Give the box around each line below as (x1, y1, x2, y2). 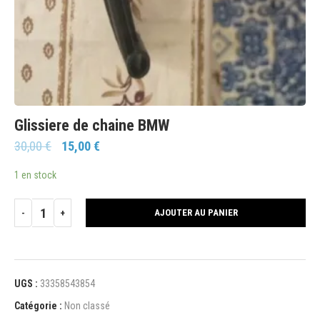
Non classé (64, 300, 110, 312)
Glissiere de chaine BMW (14, 116, 169, 135)
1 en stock (14, 169, 56, 181)
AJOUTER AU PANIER (154, 207, 238, 219)
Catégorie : (14, 300, 62, 312)
